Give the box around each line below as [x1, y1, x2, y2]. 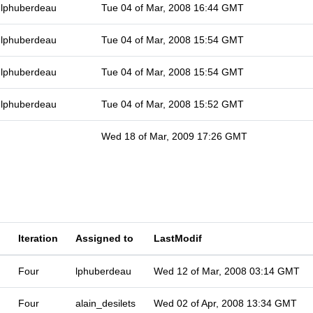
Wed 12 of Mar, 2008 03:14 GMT [154, 265, 300, 277]
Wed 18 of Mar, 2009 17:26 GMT [101, 131, 247, 142]
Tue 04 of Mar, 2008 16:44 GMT [101, 2, 244, 13]
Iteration [18, 233, 58, 244]
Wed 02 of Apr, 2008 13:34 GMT [154, 298, 297, 309]
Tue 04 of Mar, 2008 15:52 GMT [101, 99, 244, 110]
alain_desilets [75, 298, 136, 309]
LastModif [154, 233, 202, 244]
